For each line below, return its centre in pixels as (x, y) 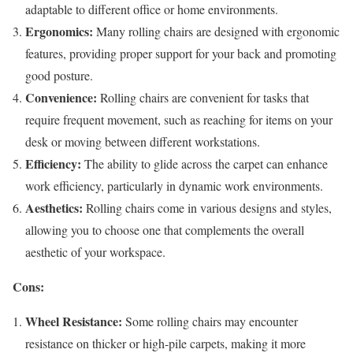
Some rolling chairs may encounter (210, 321)
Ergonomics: (59, 32)
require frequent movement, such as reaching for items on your (179, 120)
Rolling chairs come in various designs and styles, (207, 208)
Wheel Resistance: (74, 321)
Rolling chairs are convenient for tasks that (203, 98)
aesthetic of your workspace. (95, 252)
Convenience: (61, 98)
